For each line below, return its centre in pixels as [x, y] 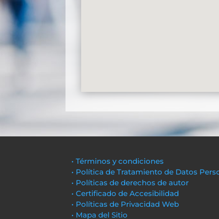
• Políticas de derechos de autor [130, 183]
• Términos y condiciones [118, 161]
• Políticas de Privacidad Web [125, 204]
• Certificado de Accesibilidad [125, 194]
